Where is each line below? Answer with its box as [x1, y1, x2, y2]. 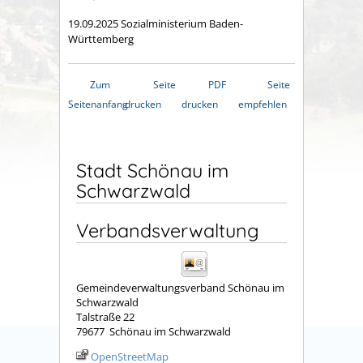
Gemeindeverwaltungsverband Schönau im [76, 280, 284, 296]
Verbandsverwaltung [76, 219, 259, 243]
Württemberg [68, 32, 134, 47]
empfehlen [238, 97, 287, 112]
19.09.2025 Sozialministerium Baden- [68, 16, 243, 32]
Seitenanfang [68, 97, 128, 112]
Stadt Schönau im [76, 159, 228, 183]
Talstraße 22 [76, 310, 135, 325]
